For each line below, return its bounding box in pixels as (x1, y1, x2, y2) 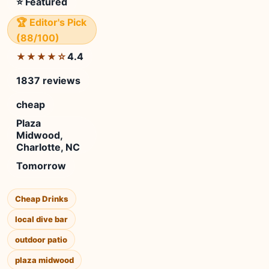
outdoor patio (15, 235, 67, 244)
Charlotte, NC (16, 141, 80, 153)
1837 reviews (16, 74, 80, 86)
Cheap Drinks (15, 194, 68, 204)
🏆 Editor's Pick (16, 16, 86, 28)
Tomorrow (16, 160, 66, 172)
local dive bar (15, 214, 68, 224)
